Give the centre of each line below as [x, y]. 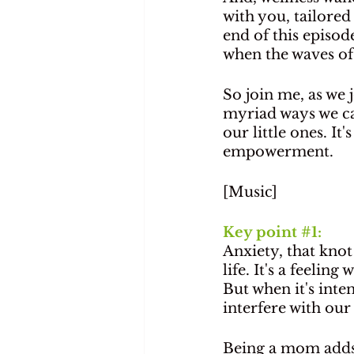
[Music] [250, 192]
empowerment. [278, 152]
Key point [262, 233]
